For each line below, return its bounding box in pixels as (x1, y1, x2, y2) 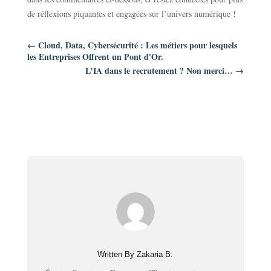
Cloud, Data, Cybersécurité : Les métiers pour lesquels (38, 39, 237, 52)
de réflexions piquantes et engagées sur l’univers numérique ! (27, 8, 236, 20)
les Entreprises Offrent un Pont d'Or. (27, 50, 163, 64)
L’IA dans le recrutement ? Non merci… (85, 64, 233, 77)
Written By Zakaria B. (97, 250, 174, 260)
